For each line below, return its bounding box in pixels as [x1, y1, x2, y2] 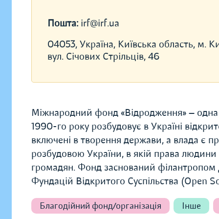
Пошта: [47, 17, 81, 29]
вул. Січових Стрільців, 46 [47, 50, 159, 63]
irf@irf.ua [81, 17, 119, 29]
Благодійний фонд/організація [40, 200, 161, 211]
